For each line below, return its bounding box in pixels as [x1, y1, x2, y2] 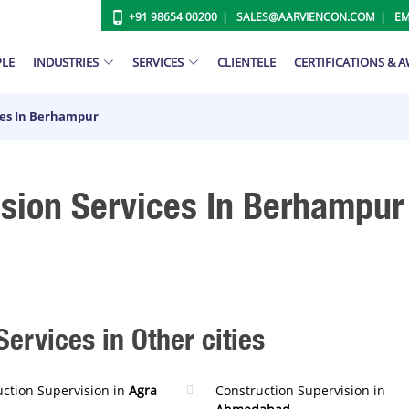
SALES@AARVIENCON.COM [236, 9, 375, 25]
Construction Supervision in [215, 382, 385, 399]
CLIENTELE [217, 53, 276, 70]
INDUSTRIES [33, 53, 99, 70]
